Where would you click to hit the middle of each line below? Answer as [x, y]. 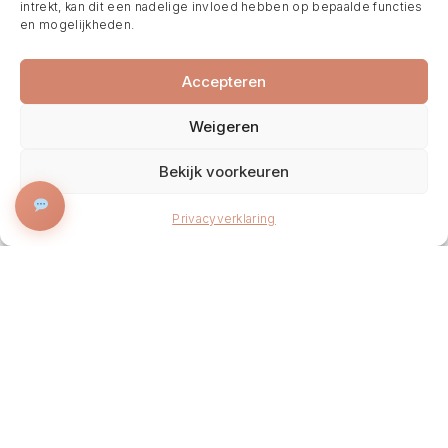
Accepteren [224, 81]
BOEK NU [387, 210]
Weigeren [224, 126]
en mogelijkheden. [77, 24]
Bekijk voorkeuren [224, 171]
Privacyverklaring [224, 218]
